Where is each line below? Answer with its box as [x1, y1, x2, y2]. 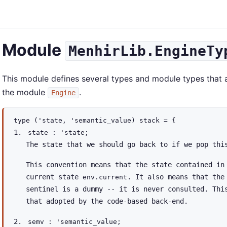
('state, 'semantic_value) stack [34, 117, 160, 124]
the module [2, 87, 48, 97]
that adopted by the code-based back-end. [26, 197, 188, 205]
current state [26, 173, 83, 181]
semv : [28, 218, 56, 225]
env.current [83, 173, 127, 181]
